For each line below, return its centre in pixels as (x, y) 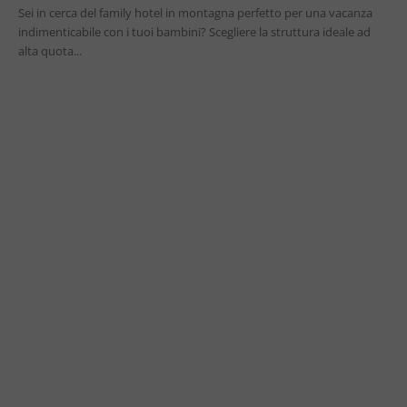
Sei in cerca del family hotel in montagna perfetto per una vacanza (195, 12)
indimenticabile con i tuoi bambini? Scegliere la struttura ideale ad (194, 31)
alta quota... (50, 50)
